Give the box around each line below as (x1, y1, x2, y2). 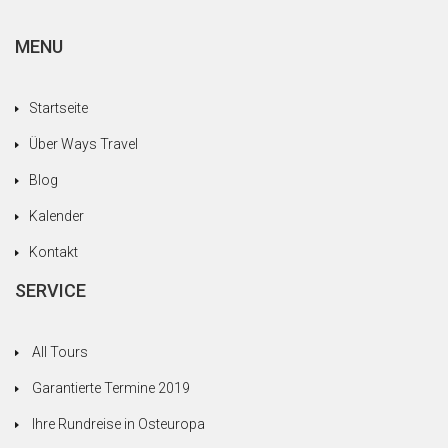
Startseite (29, 99, 88, 116)
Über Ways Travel (29, 135, 138, 152)
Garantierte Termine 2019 (32, 379, 190, 396)
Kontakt (29, 243, 78, 260)
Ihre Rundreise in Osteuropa (32, 415, 205, 432)
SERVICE (15, 279, 86, 301)
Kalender (29, 207, 84, 224)
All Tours (32, 343, 88, 360)
